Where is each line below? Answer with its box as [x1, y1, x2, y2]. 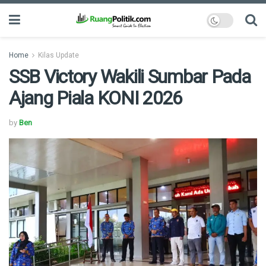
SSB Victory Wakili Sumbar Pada [9, 65, 251, 88]
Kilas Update [38, 51, 79, 59]
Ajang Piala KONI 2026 [9, 87, 183, 109]
